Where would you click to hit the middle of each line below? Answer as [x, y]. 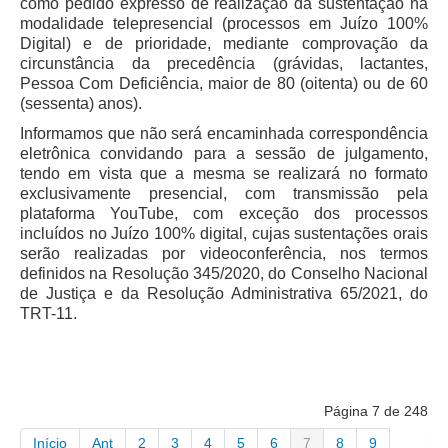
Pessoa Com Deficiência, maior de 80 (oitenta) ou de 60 [224, 84]
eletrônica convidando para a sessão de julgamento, [224, 154]
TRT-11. [48, 314]
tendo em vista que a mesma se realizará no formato [224, 174]
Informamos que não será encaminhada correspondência [224, 134]
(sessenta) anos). [81, 104]
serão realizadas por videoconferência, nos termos [224, 254]
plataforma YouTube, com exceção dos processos [224, 214]
